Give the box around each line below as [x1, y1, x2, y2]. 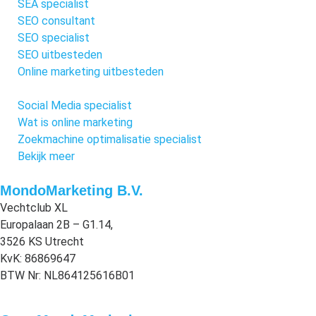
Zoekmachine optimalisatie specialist [18, 132, 202, 146]
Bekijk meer [18, 149, 75, 163]
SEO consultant [18, 13, 95, 28]
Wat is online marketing [18, 115, 133, 129]
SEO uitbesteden [18, 47, 102, 61]
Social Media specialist [18, 98, 132, 112]
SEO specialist [18, 30, 90, 44]
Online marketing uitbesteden [18, 64, 164, 78]
